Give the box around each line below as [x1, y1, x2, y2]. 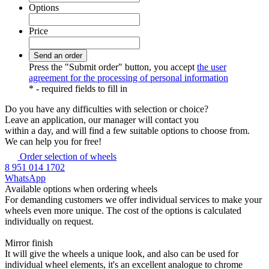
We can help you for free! [5, 136, 101, 147]
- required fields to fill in [34, 83, 127, 94]
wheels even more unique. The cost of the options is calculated [5, 205, 241, 216]
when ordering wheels [73, 183, 157, 194]
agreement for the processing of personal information [29, 72, 228, 83]
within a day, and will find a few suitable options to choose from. [5, 125, 250, 136]
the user [197, 61, 226, 72]
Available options [5, 183, 73, 194]
